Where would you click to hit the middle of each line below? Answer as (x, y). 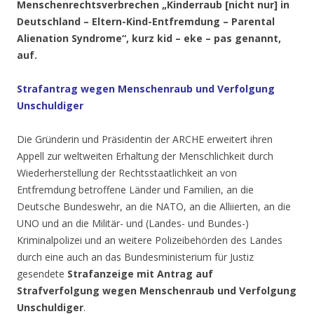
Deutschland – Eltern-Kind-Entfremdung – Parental (146, 22)
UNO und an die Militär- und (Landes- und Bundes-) (133, 224)
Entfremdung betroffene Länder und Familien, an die (135, 190)
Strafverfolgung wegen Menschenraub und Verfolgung (157, 291)
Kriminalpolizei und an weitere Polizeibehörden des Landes (150, 240)
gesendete (41, 274)
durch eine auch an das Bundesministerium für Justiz (135, 257)
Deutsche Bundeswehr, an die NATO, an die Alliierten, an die (154, 207)
